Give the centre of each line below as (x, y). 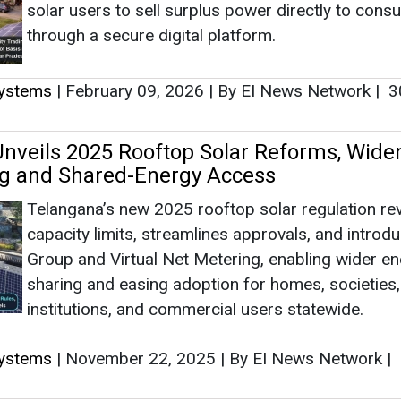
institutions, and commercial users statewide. (195, 309)
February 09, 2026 (135, 90)
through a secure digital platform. (151, 35)
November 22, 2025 (141, 358)
